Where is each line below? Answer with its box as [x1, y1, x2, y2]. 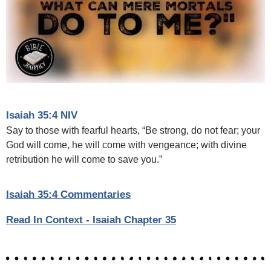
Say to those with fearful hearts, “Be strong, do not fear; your [6, 125, 260, 135]
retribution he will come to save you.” [6, 154, 162, 165]
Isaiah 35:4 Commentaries [6, 188, 131, 200]
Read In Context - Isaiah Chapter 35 [6, 214, 176, 226]
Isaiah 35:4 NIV [6, 109, 77, 121]
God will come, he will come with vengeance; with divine [6, 139, 247, 150]
